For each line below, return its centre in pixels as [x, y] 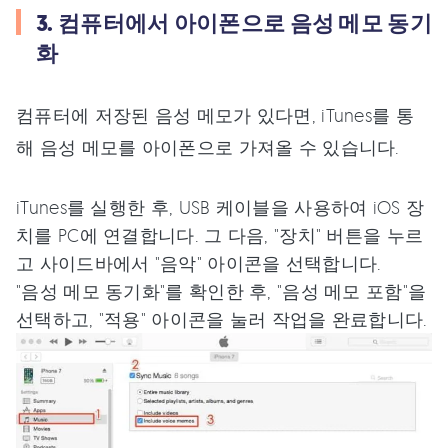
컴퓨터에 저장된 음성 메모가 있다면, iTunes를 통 [215, 114]
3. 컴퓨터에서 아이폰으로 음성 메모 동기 [234, 23]
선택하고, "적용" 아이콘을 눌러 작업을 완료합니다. [222, 318]
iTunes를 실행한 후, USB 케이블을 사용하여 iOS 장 [220, 206]
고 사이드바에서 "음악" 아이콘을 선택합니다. [199, 262]
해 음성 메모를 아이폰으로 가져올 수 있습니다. [208, 146]
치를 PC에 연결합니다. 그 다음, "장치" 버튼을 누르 [220, 234]
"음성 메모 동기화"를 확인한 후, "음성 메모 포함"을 [221, 290]
